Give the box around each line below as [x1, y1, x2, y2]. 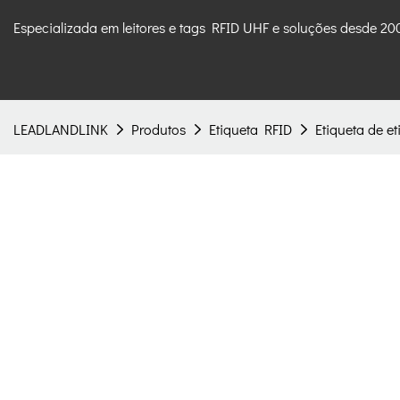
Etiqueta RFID [209, 120, 292, 138]
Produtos [131, 120, 186, 138]
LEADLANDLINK [13, 120, 108, 138]
